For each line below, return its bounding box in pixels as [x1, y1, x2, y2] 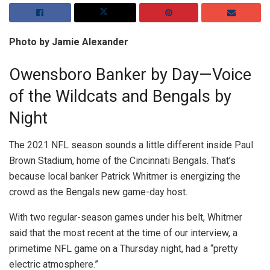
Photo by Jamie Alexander [9, 36, 128, 48]
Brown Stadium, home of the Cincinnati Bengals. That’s [9, 154, 236, 166]
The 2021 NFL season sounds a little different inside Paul [9, 139, 253, 151]
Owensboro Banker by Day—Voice [9, 64, 251, 84]
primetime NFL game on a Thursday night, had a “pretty [9, 242, 238, 254]
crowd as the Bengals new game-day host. [9, 186, 187, 198]
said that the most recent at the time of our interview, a [9, 227, 237, 239]
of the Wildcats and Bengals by [9, 86, 231, 106]
